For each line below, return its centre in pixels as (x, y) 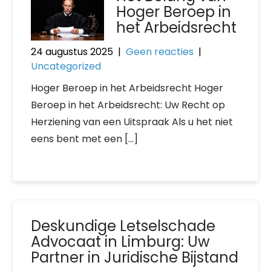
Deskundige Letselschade (123, 226)
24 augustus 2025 (72, 52)
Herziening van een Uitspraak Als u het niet (132, 122)
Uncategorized (66, 66)
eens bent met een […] (84, 139)
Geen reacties (160, 52)
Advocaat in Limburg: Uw (120, 242)
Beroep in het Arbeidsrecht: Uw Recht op (128, 105)
